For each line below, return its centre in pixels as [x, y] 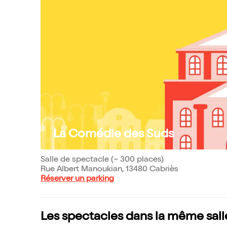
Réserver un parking [77, 179]
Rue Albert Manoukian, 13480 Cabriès [109, 170]
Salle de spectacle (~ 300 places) [102, 160]
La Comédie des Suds [113, 135]
